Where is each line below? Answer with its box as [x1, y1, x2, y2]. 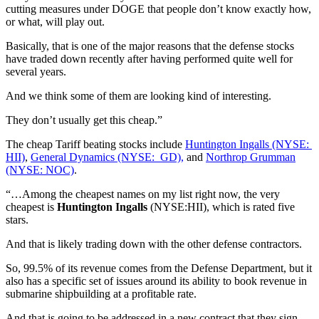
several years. [6, 65, 66, 78]
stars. [6, 213, 28, 226]
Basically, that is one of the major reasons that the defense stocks [6, 39, 294, 52]
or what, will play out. [6, 15, 105, 28]
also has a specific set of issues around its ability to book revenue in [6, 274, 307, 287]
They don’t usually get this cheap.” [6, 113, 162, 126]
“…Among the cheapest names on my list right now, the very [6, 187, 280, 200]
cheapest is [6, 200, 57, 213]
